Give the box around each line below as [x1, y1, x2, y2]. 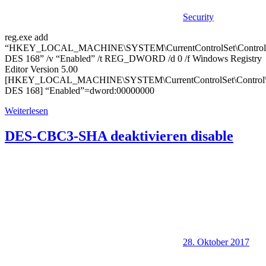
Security [183, 12, 214, 23]
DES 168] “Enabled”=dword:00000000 [5, 85, 154, 96]
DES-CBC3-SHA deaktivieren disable [5, 128, 233, 144]
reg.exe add [5, 32, 48, 43]
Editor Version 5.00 [5, 64, 78, 75]
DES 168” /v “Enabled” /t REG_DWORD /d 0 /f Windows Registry [5, 53, 262, 64]
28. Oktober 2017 [183, 236, 249, 247]
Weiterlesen [5, 106, 48, 116]
